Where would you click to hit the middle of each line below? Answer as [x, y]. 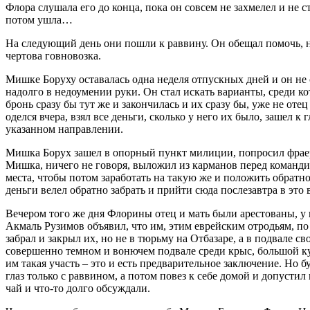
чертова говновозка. [53, 55]
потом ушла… [39, 19]
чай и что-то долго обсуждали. [78, 288]
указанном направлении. [64, 129]
